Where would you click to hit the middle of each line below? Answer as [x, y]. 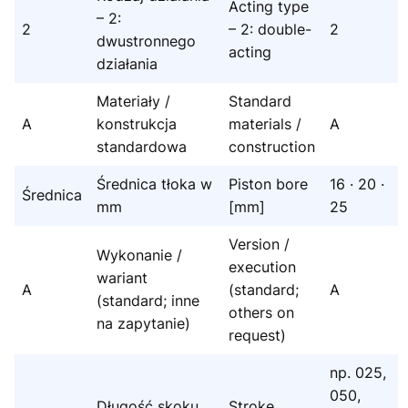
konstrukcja [137, 124]
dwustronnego [146, 41]
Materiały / [133, 102]
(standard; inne [148, 301]
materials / [265, 124]
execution [262, 267]
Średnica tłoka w [154, 184]
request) [257, 336]
